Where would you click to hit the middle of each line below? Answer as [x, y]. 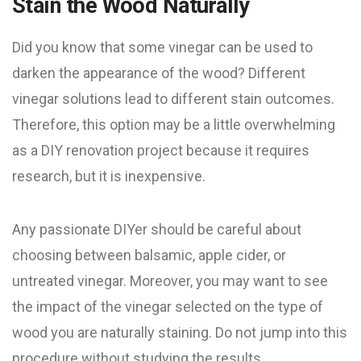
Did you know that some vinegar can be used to [162, 47]
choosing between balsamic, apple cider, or [149, 255]
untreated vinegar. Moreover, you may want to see [170, 281]
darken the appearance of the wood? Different [159, 73]
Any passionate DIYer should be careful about [157, 229]
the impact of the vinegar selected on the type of [168, 307]
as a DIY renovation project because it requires [161, 150]
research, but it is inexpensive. [109, 176]
